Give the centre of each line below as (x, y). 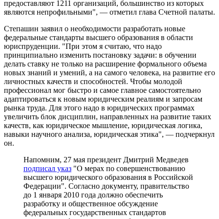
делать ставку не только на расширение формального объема (105, 64)
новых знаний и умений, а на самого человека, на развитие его (109, 72)
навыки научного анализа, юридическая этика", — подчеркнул (109, 134)
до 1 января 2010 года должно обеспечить (93, 195)
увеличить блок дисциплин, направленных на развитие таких (108, 116)
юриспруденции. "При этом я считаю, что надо (83, 46)
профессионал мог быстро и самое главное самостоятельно (102, 90)
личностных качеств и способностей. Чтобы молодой (93, 81)
